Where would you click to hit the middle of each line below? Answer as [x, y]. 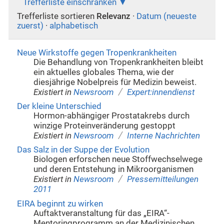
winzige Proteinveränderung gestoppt [105, 125]
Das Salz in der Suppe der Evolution [83, 150]
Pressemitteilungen [163, 179]
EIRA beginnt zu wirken [60, 203]
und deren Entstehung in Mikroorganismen [114, 169]
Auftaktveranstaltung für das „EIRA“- [102, 213]
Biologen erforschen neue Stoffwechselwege [118, 159]
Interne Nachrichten [164, 135]
